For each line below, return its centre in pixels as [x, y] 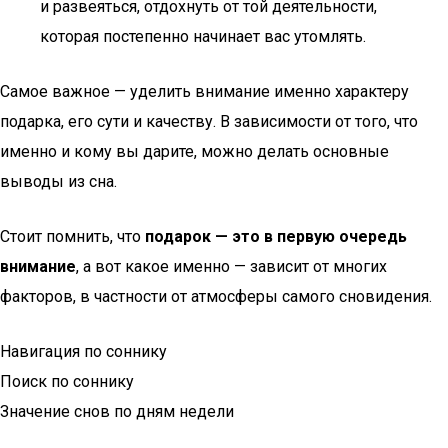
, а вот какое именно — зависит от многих [231, 266]
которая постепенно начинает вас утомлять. [203, 36]
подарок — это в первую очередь [276, 236]
